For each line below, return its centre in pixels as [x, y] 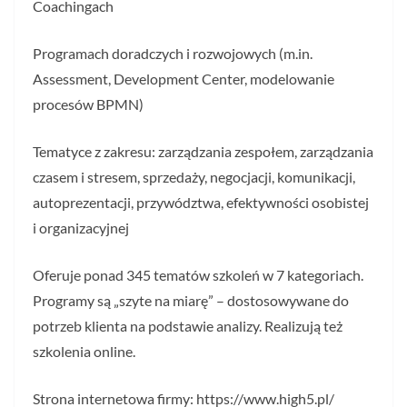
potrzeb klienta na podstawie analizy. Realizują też [188, 326]
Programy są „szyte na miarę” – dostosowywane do [191, 300]
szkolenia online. [84, 351]
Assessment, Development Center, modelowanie [184, 79]
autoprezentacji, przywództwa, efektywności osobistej [201, 202]
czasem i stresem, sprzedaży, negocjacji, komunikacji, [194, 177]
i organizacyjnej [81, 228]
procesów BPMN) [88, 104]
